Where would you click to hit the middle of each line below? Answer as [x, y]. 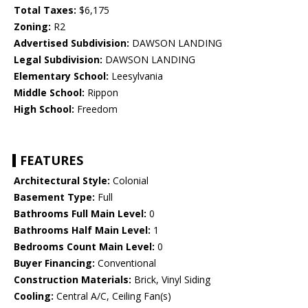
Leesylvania [136, 76]
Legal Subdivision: [58, 60]
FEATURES [52, 161]
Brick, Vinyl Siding [171, 280]
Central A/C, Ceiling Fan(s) [112, 296]
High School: [44, 109]
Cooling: [34, 296]
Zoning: [32, 27]
